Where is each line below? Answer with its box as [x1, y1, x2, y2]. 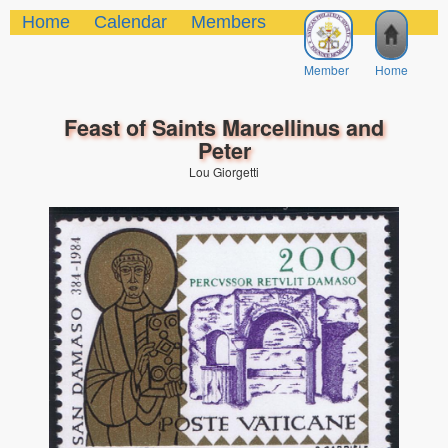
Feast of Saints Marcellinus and [64, 112, 384, 143]
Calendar [94, 12, 167, 32]
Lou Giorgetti [189, 163, 259, 180]
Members [191, 12, 266, 32]
